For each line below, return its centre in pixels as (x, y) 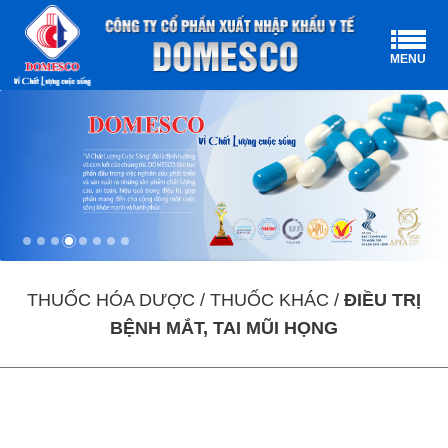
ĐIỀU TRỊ (382, 300)
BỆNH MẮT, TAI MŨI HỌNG (224, 328)
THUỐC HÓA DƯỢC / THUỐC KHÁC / (185, 300)
